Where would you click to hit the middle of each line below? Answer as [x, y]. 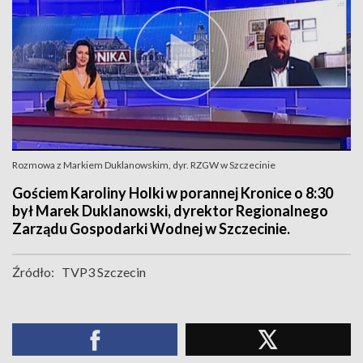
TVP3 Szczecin [104, 272]
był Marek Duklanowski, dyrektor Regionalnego [170, 211]
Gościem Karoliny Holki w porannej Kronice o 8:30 [173, 193]
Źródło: [33, 272]
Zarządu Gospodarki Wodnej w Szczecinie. [151, 228]
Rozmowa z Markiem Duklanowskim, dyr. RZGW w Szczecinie [144, 165]
